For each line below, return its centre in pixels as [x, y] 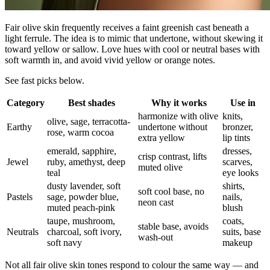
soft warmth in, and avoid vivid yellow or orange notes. [110, 60]
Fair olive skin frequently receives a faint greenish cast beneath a [127, 28]
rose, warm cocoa [80, 133]
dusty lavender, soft [84, 186]
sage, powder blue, [83, 197]
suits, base [242, 232]
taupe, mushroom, [81, 221]
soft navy [64, 243]
